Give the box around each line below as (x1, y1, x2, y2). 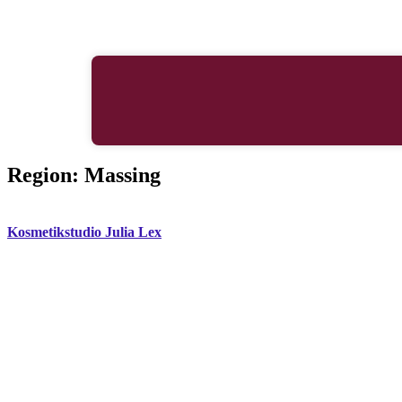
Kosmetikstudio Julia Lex (7, 224, 162, 240)
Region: (7, 162, 84, 187)
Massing (84, 162, 161, 187)
